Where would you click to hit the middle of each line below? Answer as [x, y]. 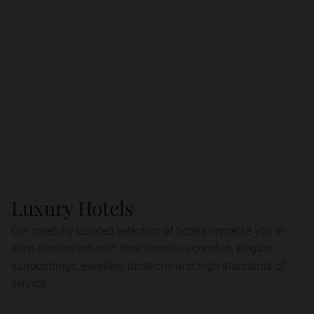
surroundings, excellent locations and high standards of [148, 265]
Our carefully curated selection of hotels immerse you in [148, 230]
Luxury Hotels [73, 208]
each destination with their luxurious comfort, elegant [142, 248]
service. [30, 283]
